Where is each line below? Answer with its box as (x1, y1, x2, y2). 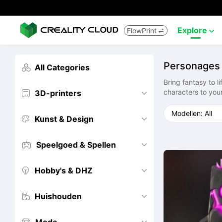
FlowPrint (127, 26, 157, 35)
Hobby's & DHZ (35, 166, 93, 175)
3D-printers (35, 88, 81, 98)
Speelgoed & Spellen (36, 140, 116, 150)
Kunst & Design (35, 114, 94, 124)
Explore (177, 25, 209, 35)
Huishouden (35, 191, 82, 201)
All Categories (35, 62, 90, 72)
